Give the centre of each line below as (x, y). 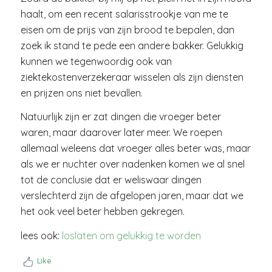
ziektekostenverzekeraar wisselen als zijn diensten (132, 77)
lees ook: (41, 235)
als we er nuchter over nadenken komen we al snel (132, 164)
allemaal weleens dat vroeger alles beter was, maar (135, 148)
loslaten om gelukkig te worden (131, 235)
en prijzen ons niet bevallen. (81, 93)
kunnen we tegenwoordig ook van (96, 61)
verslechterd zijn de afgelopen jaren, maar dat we (132, 196)
